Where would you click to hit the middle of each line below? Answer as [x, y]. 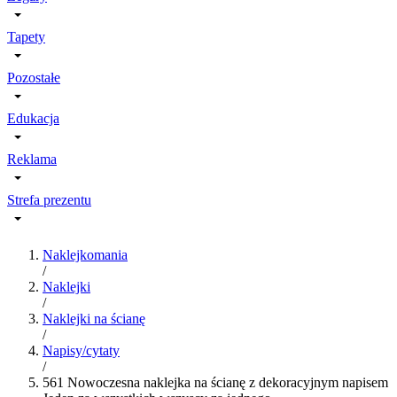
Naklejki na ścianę [94, 319]
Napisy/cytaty [81, 350]
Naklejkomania [85, 255]
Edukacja [33, 118]
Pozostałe [34, 78]
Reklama [32, 159]
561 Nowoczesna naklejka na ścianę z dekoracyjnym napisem [215, 382]
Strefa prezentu [49, 200]
